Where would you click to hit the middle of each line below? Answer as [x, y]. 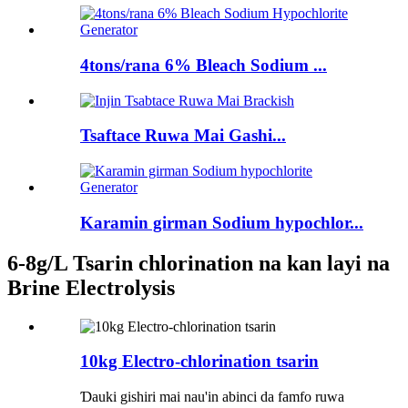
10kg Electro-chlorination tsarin [199, 362]
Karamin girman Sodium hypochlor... [222, 222]
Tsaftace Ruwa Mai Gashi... [183, 136]
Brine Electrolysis [91, 287]
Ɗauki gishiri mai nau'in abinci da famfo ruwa [212, 397]
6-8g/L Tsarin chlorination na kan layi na [199, 263]
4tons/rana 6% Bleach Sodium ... [204, 65]
